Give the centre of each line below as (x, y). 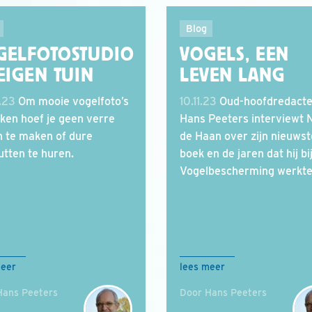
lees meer (202, 267)
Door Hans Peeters (223, 292)
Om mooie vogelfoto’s (72, 101)
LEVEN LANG (232, 75)
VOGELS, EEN (235, 54)
